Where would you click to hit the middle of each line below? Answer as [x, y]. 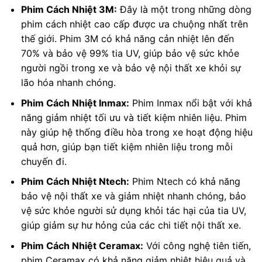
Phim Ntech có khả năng [185, 182]
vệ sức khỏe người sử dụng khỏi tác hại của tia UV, [133, 211]
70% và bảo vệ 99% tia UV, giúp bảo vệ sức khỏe [130, 54]
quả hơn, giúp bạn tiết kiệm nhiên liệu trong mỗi [127, 146]
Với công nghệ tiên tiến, [197, 245]
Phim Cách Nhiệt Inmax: [75, 103]
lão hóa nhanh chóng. [68, 83]
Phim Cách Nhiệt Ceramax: [82, 245]
